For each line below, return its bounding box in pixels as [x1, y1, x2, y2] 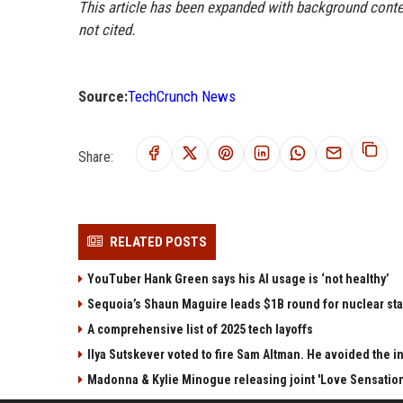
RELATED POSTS [110, 234, 207, 250]
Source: [78, 87, 128, 105]
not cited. [78, 21, 135, 39]
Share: [78, 148, 113, 166]
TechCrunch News [128, 87, 236, 105]
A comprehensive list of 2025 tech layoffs [87, 322, 313, 336]
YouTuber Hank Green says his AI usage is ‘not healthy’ [87, 272, 390, 286]
